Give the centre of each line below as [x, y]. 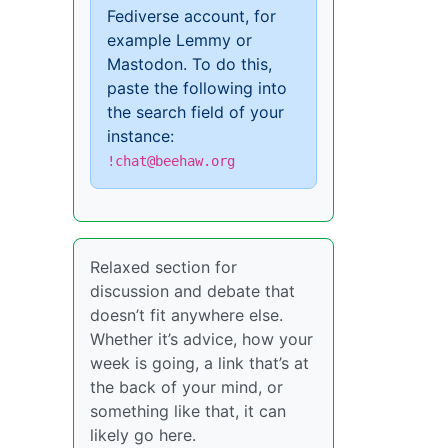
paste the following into [197, 88]
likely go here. [143, 435]
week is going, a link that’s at [199, 363]
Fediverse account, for [191, 16]
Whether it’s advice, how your [201, 339]
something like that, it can [188, 411]
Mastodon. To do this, [189, 64]
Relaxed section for [163, 267]
